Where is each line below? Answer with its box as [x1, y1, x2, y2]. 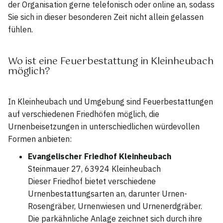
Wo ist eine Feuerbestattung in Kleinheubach [8, 53, 214, 70]
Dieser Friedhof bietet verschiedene [28, 176, 156, 187]
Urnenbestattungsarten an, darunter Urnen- [28, 189, 187, 199]
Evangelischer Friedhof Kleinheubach [28, 151, 171, 162]
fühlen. [8, 24, 33, 34]
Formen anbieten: [8, 134, 72, 144]
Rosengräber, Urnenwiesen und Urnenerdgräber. [28, 201, 202, 212]
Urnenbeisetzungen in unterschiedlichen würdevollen [8, 121, 200, 132]
